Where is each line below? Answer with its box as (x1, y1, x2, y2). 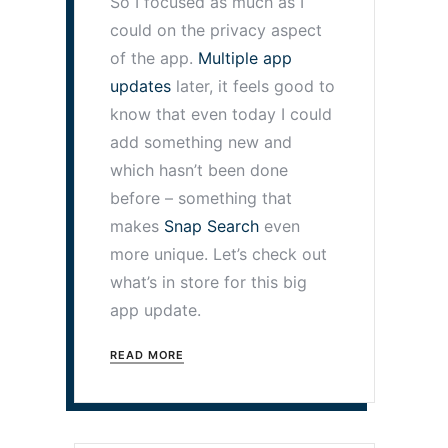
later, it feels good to (171, 75, 335, 96)
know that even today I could (110, 103, 332, 124)
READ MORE (110, 347, 185, 362)
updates (110, 75, 171, 96)
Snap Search (164, 215, 259, 236)
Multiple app (198, 47, 292, 68)
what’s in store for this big (110, 271, 307, 292)
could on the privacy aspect (110, 19, 322, 40)
